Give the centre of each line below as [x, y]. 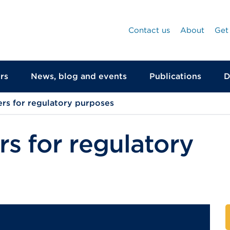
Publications [175, 76]
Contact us [149, 30]
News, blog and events [79, 76]
